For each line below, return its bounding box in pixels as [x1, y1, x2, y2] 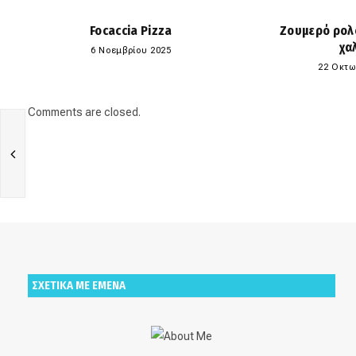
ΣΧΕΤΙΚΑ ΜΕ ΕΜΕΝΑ [32, 277, 126, 292]
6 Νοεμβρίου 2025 [91, 44, 172, 56]
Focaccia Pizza [90, 22, 172, 38]
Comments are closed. [28, 105, 141, 118]
